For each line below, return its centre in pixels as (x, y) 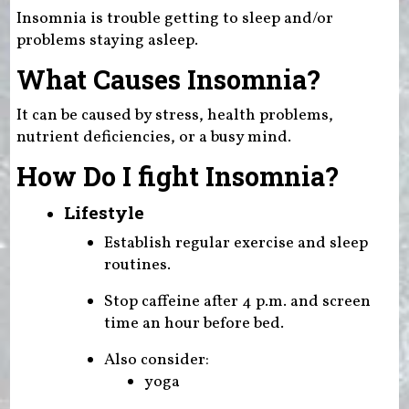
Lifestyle (104, 213)
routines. (137, 265)
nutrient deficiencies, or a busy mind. (153, 137)
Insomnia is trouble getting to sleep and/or (174, 18)
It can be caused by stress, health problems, (174, 115)
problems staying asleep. (107, 40)
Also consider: (156, 360)
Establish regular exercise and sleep (236, 243)
